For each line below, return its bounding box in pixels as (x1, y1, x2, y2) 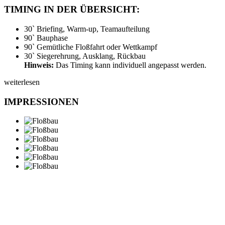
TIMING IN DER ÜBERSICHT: (4, 4, 140, 15)
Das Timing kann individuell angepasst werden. (54, 61, 206, 70)
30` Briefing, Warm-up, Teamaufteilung (24, 25, 150, 34)
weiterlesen (4, 78, 40, 87)
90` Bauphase (24, 34, 68, 43)
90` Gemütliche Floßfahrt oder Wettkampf (24, 43, 157, 52)
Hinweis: (24, 61, 54, 70)
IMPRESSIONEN (4, 96, 79, 107)
